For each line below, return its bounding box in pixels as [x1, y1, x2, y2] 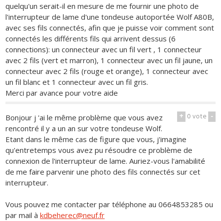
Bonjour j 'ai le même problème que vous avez [5, 112, 163, 122]
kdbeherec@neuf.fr [40, 210, 105, 220]
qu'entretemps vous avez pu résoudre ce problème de [5, 145, 193, 155]
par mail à [5, 210, 40, 220]
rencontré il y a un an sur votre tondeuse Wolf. [5, 123, 163, 133]
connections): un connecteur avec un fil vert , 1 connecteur [5, 44, 202, 54]
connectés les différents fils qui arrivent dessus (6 [5, 33, 176, 43]
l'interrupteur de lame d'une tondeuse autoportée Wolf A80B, [5, 11, 215, 22]
